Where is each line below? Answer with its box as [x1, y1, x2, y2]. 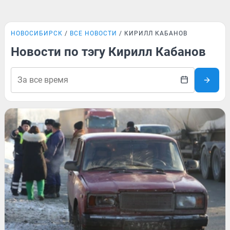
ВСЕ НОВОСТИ [70, 30, 117, 37]
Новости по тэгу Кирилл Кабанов [11, 45, 206, 59]
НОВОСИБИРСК [11, 30, 63, 37]
